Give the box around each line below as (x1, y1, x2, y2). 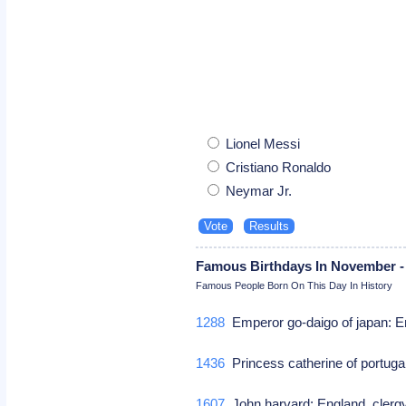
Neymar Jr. (222, 182, 293, 198)
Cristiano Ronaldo (222, 159, 332, 175)
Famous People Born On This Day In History (196, 279, 393, 291)
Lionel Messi (222, 135, 301, 151)
